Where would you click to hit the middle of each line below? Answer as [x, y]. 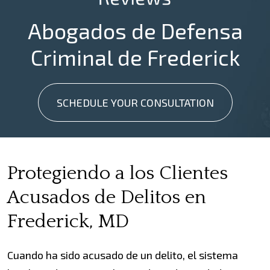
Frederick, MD [68, 222]
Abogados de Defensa [135, 30]
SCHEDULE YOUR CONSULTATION [135, 102]
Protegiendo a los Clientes [118, 174]
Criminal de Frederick [135, 57]
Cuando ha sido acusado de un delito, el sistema [123, 255]
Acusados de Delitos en [107, 198]
